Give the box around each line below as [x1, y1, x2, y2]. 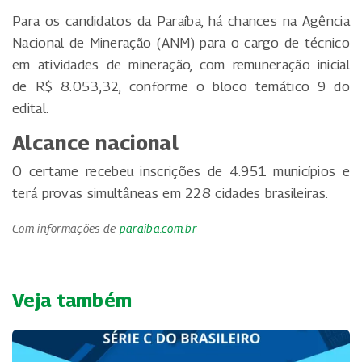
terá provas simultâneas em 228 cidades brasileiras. [12, 184, 329, 201]
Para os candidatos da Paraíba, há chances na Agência [12, 12, 350, 29]
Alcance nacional [12, 130, 179, 155]
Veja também [12, 288, 133, 311]
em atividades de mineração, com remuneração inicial [12, 56, 350, 73]
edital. [12, 99, 49, 116]
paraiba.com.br [119, 221, 196, 235]
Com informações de [12, 221, 120, 235]
